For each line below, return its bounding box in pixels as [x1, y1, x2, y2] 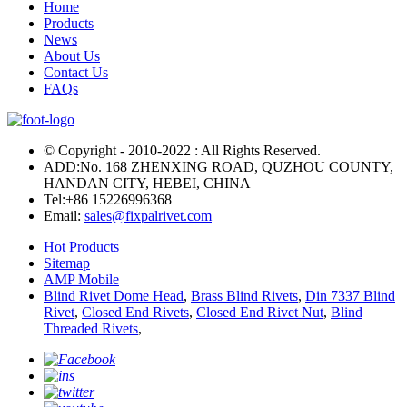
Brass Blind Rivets [191, 288, 298, 304]
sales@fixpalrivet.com [84, 208, 212, 224]
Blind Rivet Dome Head [44, 288, 184, 304]
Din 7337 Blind [305, 288, 395, 304]
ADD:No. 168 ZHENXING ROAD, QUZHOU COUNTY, [44, 159, 393, 175]
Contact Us [44, 65, 108, 81]
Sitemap [44, 255, 90, 272]
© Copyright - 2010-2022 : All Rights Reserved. [44, 143, 321, 159]
